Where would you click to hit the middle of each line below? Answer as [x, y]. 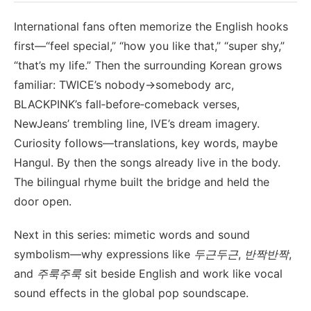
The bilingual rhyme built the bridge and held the [142, 182]
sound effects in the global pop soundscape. [131, 293]
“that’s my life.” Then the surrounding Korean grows [148, 65]
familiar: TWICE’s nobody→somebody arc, [124, 85]
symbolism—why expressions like [104, 254]
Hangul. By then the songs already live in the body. [147, 162]
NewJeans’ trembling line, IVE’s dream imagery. [137, 124]
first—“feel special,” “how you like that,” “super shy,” [149, 46]
